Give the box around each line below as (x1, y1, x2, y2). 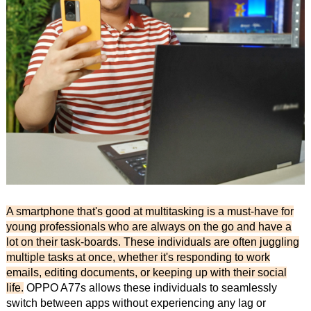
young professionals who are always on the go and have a (6, 221, 292, 233)
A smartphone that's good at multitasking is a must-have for (6, 205, 294, 218)
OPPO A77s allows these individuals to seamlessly (23, 282, 277, 294)
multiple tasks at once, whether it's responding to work (6, 251, 270, 264)
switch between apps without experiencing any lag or (6, 297, 266, 310)
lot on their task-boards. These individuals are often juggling (6, 236, 299, 249)
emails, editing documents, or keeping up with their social (6, 267, 287, 279)
